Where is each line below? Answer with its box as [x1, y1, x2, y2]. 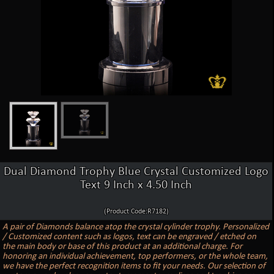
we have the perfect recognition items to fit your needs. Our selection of [2, 261, 266, 271]
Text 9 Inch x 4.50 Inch [80, 179, 193, 191]
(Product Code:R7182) [103, 207, 169, 215]
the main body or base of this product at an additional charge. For [2, 242, 243, 251]
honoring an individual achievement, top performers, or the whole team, [2, 251, 268, 261]
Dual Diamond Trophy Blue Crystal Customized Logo [4, 165, 269, 178]
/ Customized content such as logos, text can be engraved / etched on [2, 232, 257, 242]
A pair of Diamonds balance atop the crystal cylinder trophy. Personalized [2, 222, 270, 232]
